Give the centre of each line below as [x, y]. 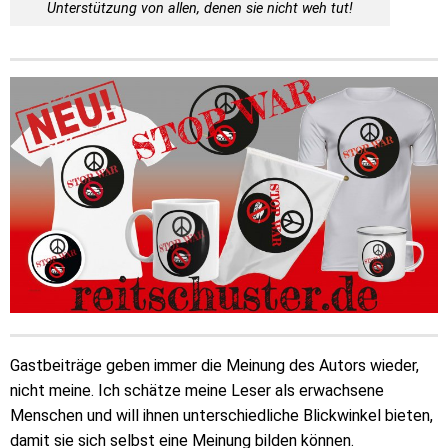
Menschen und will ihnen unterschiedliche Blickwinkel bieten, [221, 416]
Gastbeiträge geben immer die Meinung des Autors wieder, [214, 366]
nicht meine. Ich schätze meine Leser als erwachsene [197, 391]
